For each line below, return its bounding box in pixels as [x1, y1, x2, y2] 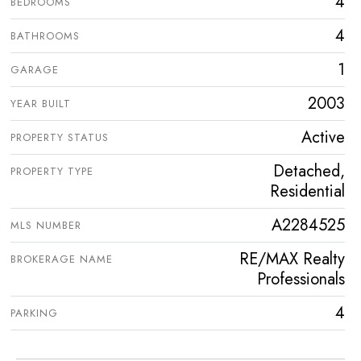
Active [301, 126, 345, 150]
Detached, [273, 160, 345, 184]
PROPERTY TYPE [10, 164, 93, 180]
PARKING [10, 305, 58, 322]
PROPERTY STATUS [10, 130, 109, 146]
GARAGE [10, 62, 59, 78]
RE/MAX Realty [239, 247, 345, 272]
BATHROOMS [10, 28, 80, 44]
